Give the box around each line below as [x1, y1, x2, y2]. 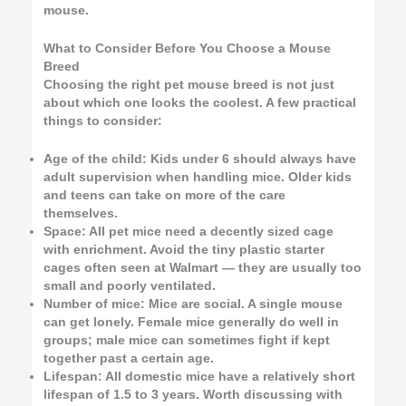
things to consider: [43, 113, 163, 128]
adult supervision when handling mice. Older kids [43, 169, 353, 184]
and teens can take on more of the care [43, 188, 286, 202]
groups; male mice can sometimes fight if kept [43, 333, 331, 347]
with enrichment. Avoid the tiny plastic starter [43, 242, 325, 256]
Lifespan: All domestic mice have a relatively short [43, 369, 356, 383]
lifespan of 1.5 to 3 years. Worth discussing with [43, 387, 343, 401]
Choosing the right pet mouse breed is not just [43, 77, 335, 92]
